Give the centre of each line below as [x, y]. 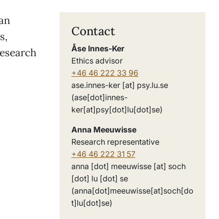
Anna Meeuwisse [104, 130]
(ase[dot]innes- [99, 97]
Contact [93, 31]
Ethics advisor [97, 61]
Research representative [115, 142]
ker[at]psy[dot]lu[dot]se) [117, 109]
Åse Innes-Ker [98, 48]
